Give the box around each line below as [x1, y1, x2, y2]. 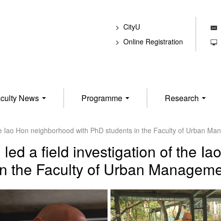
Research [164, 92, 201, 104]
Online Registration [123, 37, 183, 46]
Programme [81, 92, 124, 104]
